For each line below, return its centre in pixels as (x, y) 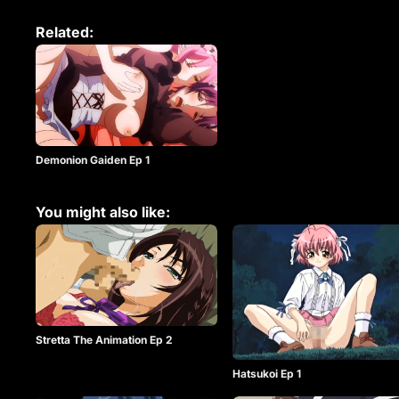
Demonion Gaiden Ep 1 (93, 160)
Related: (65, 32)
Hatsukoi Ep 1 (267, 374)
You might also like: (103, 212)
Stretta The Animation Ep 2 (105, 340)
